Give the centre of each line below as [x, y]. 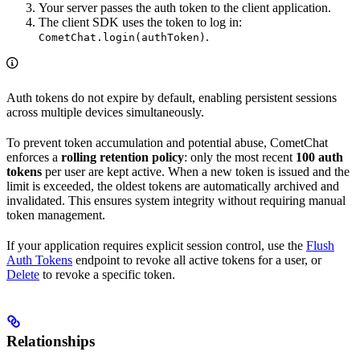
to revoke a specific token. [107, 274]
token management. [56, 215]
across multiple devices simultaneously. [105, 112]
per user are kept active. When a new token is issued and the [196, 171]
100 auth [319, 157]
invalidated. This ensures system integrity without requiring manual [176, 200]
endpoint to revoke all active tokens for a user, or [197, 260]
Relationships [51, 342]
